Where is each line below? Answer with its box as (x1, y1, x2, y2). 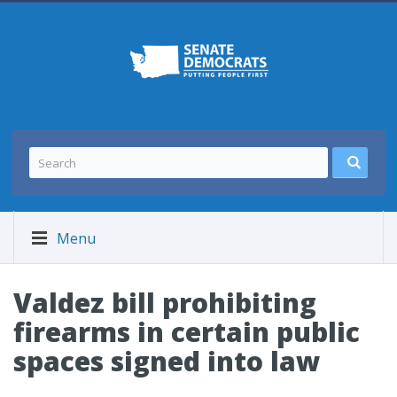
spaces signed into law (13, 343, 320, 379)
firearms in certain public (13, 314, 360, 350)
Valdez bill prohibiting (13, 284, 316, 321)
